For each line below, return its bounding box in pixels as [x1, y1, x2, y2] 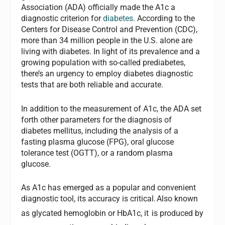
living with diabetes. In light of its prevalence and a [21, 47, 200, 57]
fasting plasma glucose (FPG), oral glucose [21, 137, 174, 147]
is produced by [152, 208, 204, 218]
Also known [157, 194, 198, 204]
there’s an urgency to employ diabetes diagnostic [21, 69, 193, 79]
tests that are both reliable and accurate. [21, 80, 164, 90]
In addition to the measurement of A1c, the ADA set [21, 103, 202, 114]
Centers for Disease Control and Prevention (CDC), [21, 25, 198, 35]
